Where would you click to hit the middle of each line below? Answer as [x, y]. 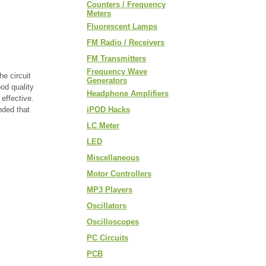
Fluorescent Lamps [122, 26]
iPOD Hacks [108, 110]
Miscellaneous [113, 158]
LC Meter [103, 126]
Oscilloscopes [113, 222]
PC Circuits [107, 238]
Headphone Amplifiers [128, 94]
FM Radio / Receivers [126, 42]
